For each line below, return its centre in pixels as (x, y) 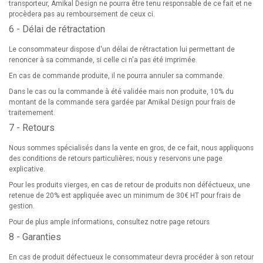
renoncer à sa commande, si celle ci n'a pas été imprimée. (103, 60)
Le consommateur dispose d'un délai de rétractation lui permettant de (122, 49)
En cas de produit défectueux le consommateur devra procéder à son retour (131, 257)
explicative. (27, 169)
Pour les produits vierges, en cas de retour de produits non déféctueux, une (129, 185)
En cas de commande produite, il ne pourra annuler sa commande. (117, 76)
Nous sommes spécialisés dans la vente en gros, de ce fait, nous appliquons (131, 148)
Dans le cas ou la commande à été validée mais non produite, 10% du (121, 92)
